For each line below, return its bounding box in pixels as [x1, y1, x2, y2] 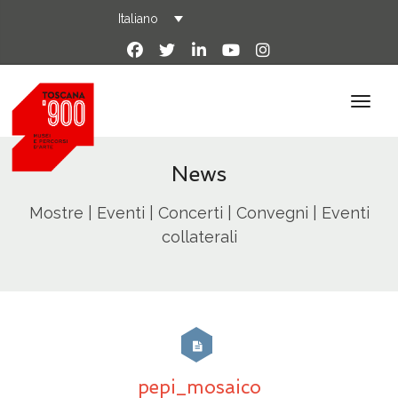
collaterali [161, 227, 237, 247]
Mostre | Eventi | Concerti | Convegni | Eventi [28, 203, 370, 223]
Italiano [118, 12, 159, 27]
